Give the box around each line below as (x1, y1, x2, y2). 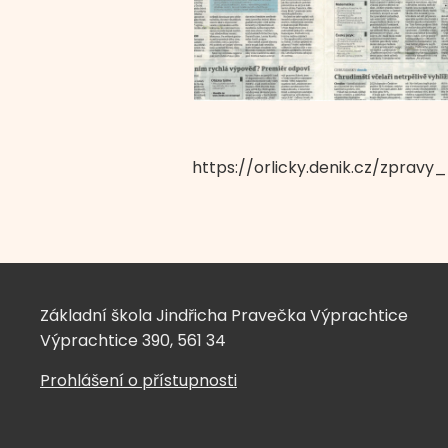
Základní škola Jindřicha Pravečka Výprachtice (40, 303, 408, 327)
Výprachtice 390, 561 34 (40, 328, 226, 352)
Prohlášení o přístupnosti (40, 368, 237, 392)
